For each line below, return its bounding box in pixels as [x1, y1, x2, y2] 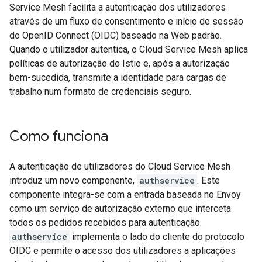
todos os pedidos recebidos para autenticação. [9, 217, 202, 228]
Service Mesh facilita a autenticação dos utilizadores [9, 2, 226, 13]
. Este [197, 175, 220, 186]
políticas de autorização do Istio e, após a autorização [9, 58, 230, 69]
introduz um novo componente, [9, 175, 137, 186]
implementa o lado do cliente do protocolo [70, 231, 244, 242]
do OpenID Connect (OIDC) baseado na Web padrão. [9, 30, 222, 41]
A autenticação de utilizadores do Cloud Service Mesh [9, 161, 230, 172]
